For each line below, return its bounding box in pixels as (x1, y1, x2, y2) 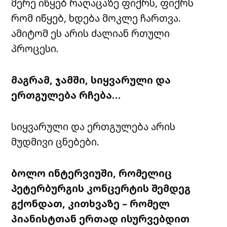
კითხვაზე (68, 197, 120, 211)
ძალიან (91, 26, 129, 41)
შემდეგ (152, 181, 191, 196)
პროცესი (11, 42, 57, 56)
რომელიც (119, 166, 172, 180)
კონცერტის (87, 181, 149, 196)
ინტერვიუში (48, 166, 113, 180)
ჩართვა (140, 11, 179, 25)
